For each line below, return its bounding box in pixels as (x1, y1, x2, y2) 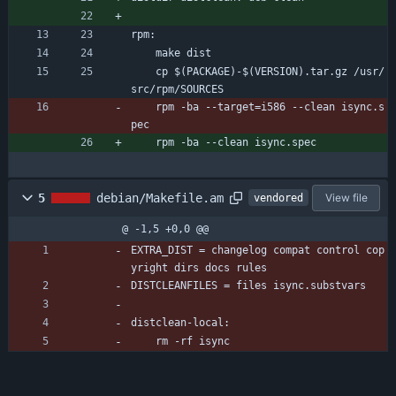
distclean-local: (131, 316, 230, 329)
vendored (254, 191, 303, 204)
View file (324, 190, 368, 204)
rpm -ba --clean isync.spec (156, 135, 316, 148)
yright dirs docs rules (131, 261, 267, 274)
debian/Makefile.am (96, 190, 224, 205)
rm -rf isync (156, 334, 230, 347)
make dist (156, 46, 211, 59)
